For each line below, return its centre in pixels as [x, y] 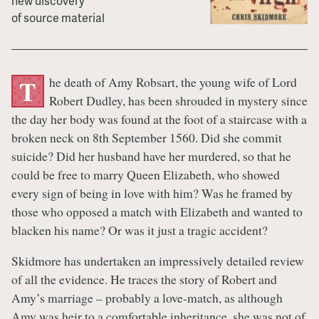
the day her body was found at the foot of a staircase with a [159, 119]
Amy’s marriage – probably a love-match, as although [147, 298]
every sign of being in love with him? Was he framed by [152, 193]
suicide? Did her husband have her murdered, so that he [151, 156]
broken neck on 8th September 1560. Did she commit [147, 137]
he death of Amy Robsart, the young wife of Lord [173, 82]
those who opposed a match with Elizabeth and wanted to [157, 211]
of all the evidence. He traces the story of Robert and [144, 279]
